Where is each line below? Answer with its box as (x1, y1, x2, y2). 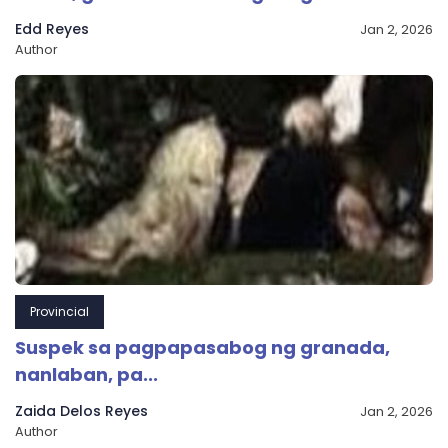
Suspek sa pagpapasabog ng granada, (15, 335, 390, 361)
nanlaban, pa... (15, 362, 158, 388)
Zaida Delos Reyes (15, 401, 148, 422)
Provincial (30, 303, 89, 321)
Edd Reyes (15, 19, 89, 40)
